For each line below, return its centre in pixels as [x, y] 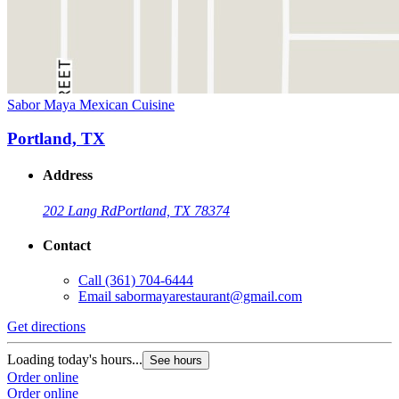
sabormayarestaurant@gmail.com [208, 297]
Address [68, 175]
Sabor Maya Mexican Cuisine [91, 104]
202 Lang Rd [80, 210]
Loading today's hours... [75, 360]
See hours [176, 361]
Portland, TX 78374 [173, 210]
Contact [67, 246]
